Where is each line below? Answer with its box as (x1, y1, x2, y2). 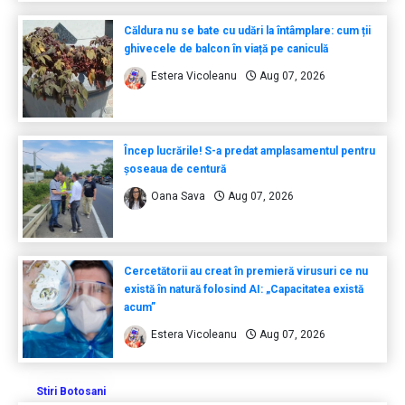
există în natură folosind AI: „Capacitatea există (123, 282, 363, 296)
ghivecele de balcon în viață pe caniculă (123, 42, 328, 55)
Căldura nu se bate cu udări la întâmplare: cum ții (123, 24, 371, 37)
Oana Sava (150, 189, 205, 202)
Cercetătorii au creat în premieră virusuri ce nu (123, 264, 368, 278)
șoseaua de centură (123, 162, 226, 175)
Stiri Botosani (36, 384, 106, 398)
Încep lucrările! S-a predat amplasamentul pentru (123, 144, 375, 157)
